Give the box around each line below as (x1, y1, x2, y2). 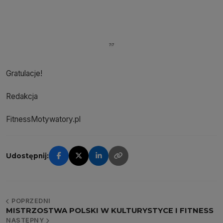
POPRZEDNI (9, 197, 51, 205)
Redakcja (6, 92, 38, 102)
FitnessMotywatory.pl (6, 114, 81, 124)
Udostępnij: (6, 151, 49, 160)
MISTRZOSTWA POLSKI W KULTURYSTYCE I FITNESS (6, 206, 214, 216)
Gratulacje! (6, 69, 42, 79)
